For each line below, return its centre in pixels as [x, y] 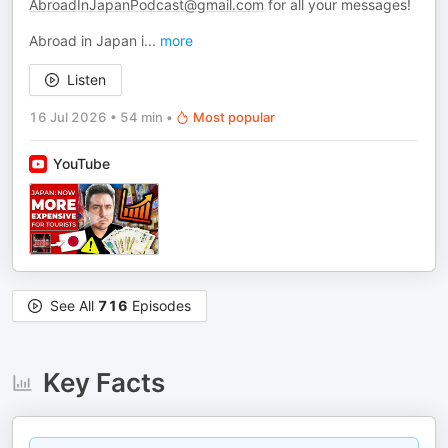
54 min [141, 117]
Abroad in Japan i [86, 40]
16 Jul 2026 [68, 117]
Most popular [234, 117]
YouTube [81, 163]
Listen [86, 79]
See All [74, 305]
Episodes [159, 305]
